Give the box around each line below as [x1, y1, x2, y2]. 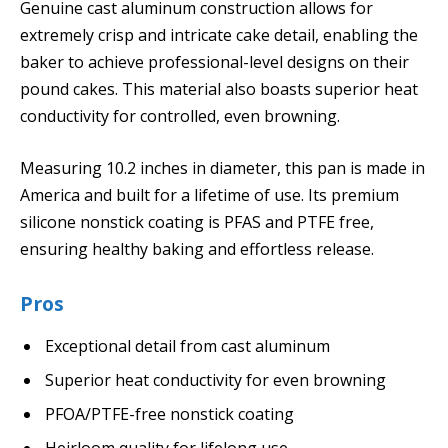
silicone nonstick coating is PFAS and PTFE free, [20, 211, 374, 234]
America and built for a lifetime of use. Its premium [20, 184, 399, 207]
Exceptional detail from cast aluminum [45, 334, 330, 357]
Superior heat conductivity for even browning [45, 368, 386, 391]
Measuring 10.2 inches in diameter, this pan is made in [20, 157, 425, 180]
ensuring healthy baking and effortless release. [20, 238, 374, 261]
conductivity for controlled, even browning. [20, 105, 340, 128]
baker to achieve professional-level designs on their [20, 51, 409, 74]
